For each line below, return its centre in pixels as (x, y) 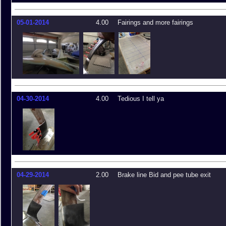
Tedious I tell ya (141, 99)
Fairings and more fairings (155, 22)
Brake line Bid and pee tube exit (164, 175)
